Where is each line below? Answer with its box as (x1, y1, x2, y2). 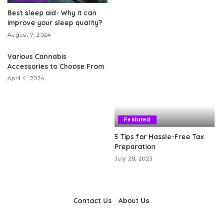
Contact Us (73, 196, 111, 205)
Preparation (114, 142, 156, 151)
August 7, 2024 (7, 31, 52, 38)
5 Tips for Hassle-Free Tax (114, 132, 204, 141)
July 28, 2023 (114, 155, 153, 162)
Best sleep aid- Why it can (7, 8, 97, 17)
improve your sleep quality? (7, 18, 102, 27)
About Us (118, 196, 149, 205)
